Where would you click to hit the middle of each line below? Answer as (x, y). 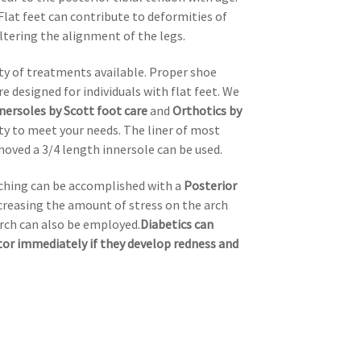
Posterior (210, 185)
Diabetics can (177, 224)
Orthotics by (207, 110)
